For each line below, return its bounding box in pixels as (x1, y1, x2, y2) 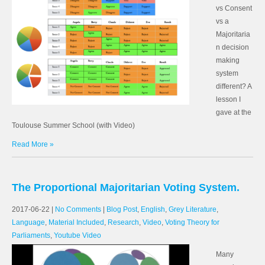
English (141, 205, 165, 214)
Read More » (12, 140, 54, 148)
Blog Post (106, 205, 137, 214)
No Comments (55, 205, 101, 214)
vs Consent (216, 4, 252, 12)
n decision (216, 43, 249, 51)
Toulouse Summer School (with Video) (12, 121, 135, 130)
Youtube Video (54, 231, 101, 240)
